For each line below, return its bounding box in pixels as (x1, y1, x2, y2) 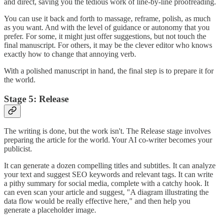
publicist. (4, 145, 32, 153)
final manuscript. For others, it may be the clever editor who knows (4, 40, 212, 49)
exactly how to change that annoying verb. (4, 49, 136, 58)
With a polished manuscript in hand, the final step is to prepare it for (4, 66, 214, 75)
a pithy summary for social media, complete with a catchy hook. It (4, 179, 209, 188)
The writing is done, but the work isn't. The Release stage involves (4, 127, 211, 136)
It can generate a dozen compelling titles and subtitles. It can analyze (4, 161, 216, 170)
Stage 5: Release (4, 93, 69, 104)
